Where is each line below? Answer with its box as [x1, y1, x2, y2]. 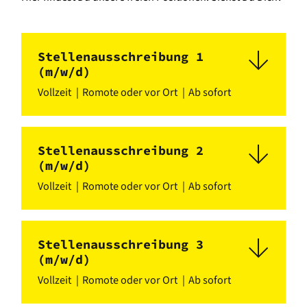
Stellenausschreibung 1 [38, 48, 204, 64]
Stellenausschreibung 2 [38, 142, 204, 158]
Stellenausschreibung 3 [38, 236, 204, 252]
